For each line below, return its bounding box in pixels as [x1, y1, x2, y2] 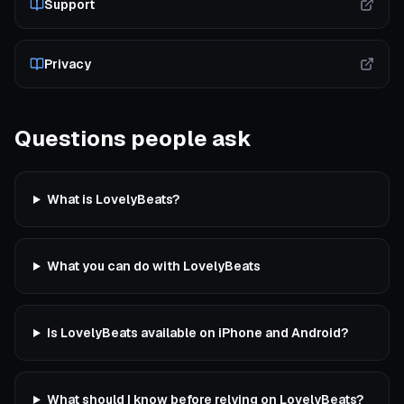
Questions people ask [14, 124, 252, 152]
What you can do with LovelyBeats [46, 258, 261, 274]
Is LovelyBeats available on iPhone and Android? [46, 325, 348, 341]
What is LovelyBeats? [46, 191, 179, 207]
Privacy [44, 56, 91, 72]
